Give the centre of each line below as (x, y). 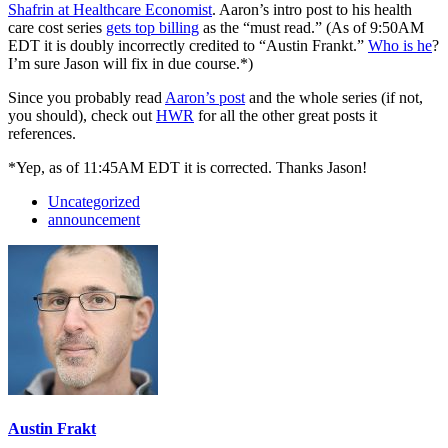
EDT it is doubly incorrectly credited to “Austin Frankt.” (188, 45)
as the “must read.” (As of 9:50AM (311, 27)
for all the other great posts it (285, 115)
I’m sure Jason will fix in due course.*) (130, 63)
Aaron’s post (205, 97)
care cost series (57, 27)
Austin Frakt (52, 429)
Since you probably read (86, 97)
